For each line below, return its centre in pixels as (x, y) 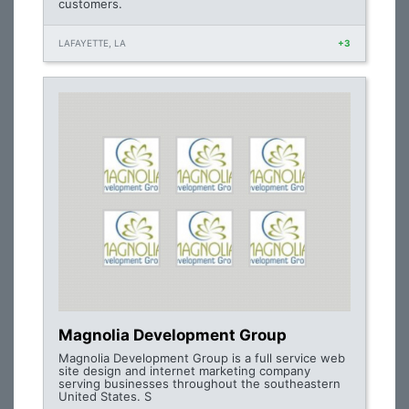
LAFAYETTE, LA (92, 43)
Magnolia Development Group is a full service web (202, 358)
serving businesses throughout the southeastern (199, 383)
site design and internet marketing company (184, 371)
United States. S (105, 396)
